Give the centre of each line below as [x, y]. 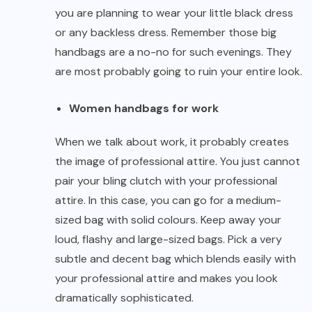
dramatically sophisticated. [124, 298]
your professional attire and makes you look [166, 279]
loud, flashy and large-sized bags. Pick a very [169, 240]
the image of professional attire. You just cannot [178, 162]
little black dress [251, 13]
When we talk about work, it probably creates [172, 142]
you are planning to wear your [132, 13]
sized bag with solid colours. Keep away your [168, 220]
